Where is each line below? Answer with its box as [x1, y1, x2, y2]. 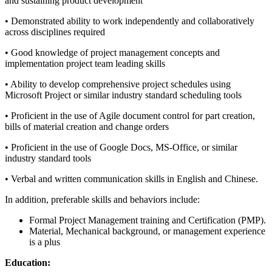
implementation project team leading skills [5, 58, 165, 69]
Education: [5, 257, 50, 268]
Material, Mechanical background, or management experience [29, 226, 265, 237]
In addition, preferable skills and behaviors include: [5, 194, 200, 205]
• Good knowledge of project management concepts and [5, 47, 220, 58]
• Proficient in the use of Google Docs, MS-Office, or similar [5, 142, 237, 153]
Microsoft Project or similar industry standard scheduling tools [5, 90, 242, 101]
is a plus [29, 237, 60, 248]
